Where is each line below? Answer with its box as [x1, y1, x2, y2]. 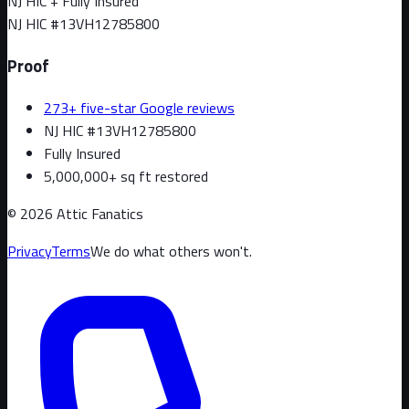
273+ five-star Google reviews [44, 96, 235, 119]
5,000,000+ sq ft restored [44, 164, 208, 187]
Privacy [7, 239, 51, 262]
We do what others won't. [90, 239, 252, 262]
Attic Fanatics [57, 202, 143, 225]
